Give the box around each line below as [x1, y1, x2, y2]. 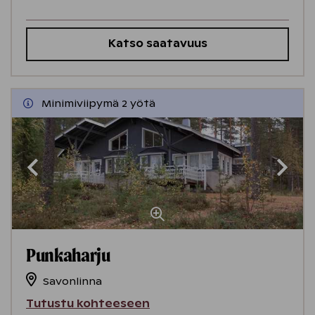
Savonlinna [43, 275, 102, 288]
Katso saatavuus [108, 37, 207, 51]
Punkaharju [26, 243, 110, 266]
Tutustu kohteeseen [26, 297, 150, 311]
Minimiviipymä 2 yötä [41, 97, 155, 110]
